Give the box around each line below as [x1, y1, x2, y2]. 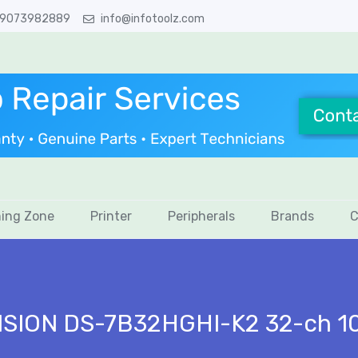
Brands [271, 208, 314, 224]
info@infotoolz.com [101, 12, 205, 26]
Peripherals [168, 208, 235, 224]
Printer [90, 208, 132, 224]
